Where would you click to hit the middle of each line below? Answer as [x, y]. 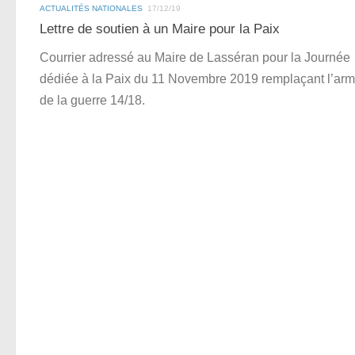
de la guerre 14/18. [92, 100]
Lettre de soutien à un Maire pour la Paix [160, 29]
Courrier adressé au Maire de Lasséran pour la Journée [195, 57]
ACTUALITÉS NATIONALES [91, 9]
